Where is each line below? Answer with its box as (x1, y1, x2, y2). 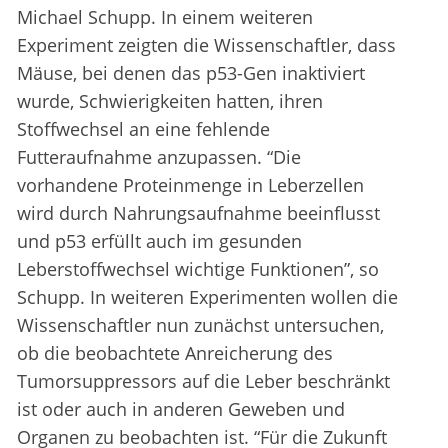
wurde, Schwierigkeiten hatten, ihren (17, 89, 323, 114)
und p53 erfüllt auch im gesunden (17, 229, 302, 254)
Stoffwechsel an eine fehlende (17, 117, 270, 142)
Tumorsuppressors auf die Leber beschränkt (17, 369, 390, 394)
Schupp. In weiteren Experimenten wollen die (17, 285, 398, 310)
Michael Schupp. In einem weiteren (17, 5, 313, 30)
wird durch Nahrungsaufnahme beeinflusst (17, 201, 380, 226)
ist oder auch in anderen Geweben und (17, 397, 345, 422)
